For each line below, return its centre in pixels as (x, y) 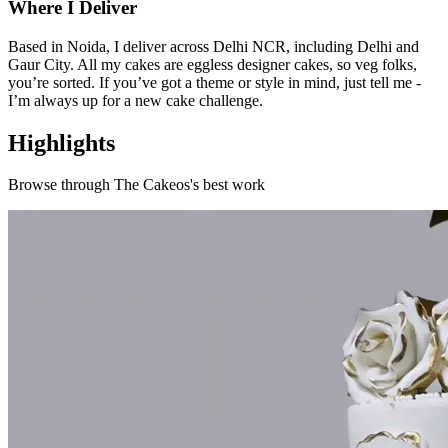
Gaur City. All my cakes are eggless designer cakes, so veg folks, (212, 64)
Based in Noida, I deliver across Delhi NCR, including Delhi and (213, 46)
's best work (227, 185)
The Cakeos (152, 185)
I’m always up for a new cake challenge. (135, 100)
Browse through (59, 185)
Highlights (61, 142)
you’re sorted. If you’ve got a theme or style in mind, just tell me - (214, 82)
